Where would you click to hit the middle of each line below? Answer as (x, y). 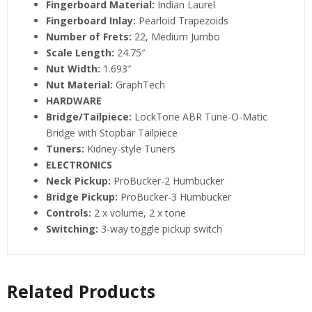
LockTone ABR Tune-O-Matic (201, 116)
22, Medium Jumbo (177, 36)
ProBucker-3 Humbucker (176, 196)
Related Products (81, 291)
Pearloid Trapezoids (184, 20)
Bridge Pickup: (83, 196)
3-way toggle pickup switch (162, 228)
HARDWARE (74, 100)
